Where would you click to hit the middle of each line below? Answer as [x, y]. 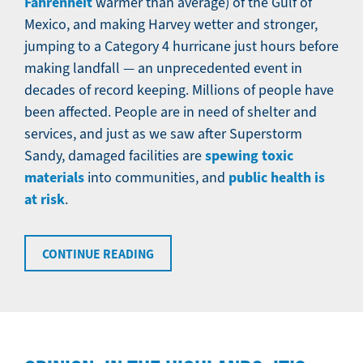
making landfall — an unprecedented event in [163, 68]
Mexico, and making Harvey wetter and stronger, [171, 25]
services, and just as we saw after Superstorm [163, 134]
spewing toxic [249, 156]
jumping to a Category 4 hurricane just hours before [181, 47]
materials [54, 178]
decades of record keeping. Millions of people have [179, 90]
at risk [45, 200]
